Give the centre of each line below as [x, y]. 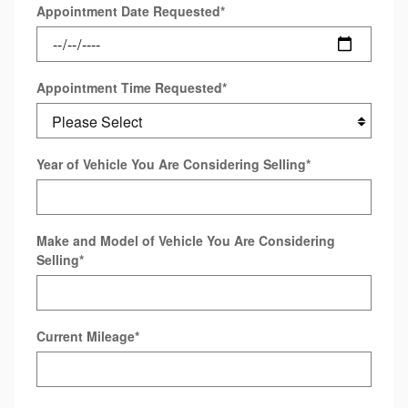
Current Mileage [86, 336]
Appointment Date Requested [128, 11]
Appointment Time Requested [129, 87]
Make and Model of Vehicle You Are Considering [186, 240]
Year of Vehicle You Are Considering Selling [171, 164]
